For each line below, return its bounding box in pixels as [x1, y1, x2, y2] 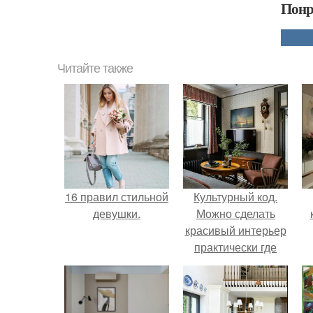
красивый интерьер [184, 222, 286, 238]
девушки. [93, 205, 140, 221]
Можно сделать [196, 205, 275, 221]
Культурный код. [194, 189, 277, 205]
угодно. [217, 256, 254, 272]
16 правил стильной [65, 189, 168, 205]
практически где [194, 239, 277, 255]
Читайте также [57, 61, 133, 75]
